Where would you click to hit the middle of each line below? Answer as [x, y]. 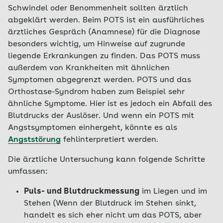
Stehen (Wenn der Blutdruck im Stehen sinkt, [110, 204]
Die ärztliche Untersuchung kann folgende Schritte [107, 160]
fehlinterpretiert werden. [110, 140]
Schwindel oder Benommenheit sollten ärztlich [98, 8]
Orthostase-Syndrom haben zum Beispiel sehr [96, 92]
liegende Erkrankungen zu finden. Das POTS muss [104, 56]
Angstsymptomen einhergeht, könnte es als [93, 128]
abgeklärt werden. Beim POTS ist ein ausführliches [106, 20]
